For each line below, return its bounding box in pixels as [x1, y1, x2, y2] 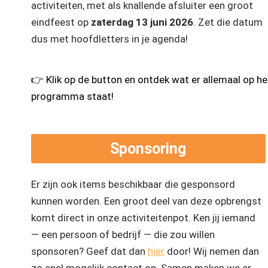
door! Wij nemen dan [167, 245, 259, 258]
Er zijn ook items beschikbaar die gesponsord [31, 178, 235, 191]
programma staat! [31, 90, 114, 103]
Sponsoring [110, 140, 187, 158]
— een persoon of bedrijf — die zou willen [31, 229, 215, 241]
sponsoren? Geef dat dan [31, 245, 148, 258]
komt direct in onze [31, 212, 121, 224]
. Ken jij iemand [188, 212, 255, 224]
